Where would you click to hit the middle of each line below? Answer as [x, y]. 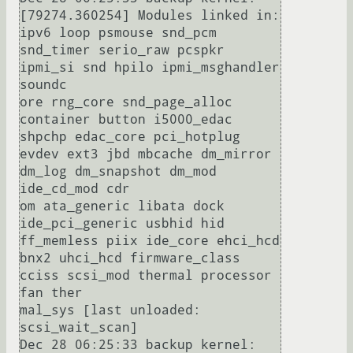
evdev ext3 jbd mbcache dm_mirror [146, 154]
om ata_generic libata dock [122, 206]
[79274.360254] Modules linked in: [150, 16]
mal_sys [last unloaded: [110, 310]
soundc [43, 85]
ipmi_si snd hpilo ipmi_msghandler [150, 68]
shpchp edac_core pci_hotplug [130, 137]
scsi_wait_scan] [79, 328]
